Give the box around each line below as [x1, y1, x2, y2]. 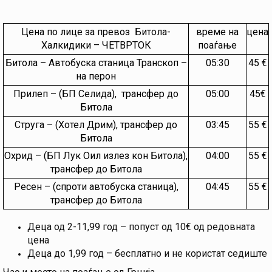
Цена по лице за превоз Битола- [21, 26, 171, 38]
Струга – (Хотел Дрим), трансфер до [15, 119, 177, 131]
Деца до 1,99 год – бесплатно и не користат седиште [27, 248, 267, 260]
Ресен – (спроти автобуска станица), [13, 181, 178, 193]
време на [196, 26, 239, 38]
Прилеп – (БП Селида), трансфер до [13, 88, 178, 100]
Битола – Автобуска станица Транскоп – [5, 57, 187, 69]
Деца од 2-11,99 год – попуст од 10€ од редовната [27, 221, 255, 233]
